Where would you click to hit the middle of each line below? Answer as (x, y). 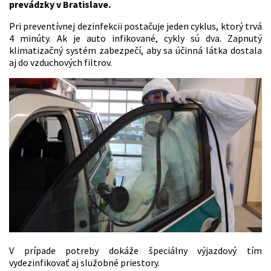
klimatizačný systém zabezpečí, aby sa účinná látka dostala (135, 51)
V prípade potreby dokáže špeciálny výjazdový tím (135, 251)
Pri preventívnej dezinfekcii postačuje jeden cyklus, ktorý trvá (135, 26)
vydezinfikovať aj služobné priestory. (84, 263)
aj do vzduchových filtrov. (60, 63)
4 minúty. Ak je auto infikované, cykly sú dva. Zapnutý (135, 38)
